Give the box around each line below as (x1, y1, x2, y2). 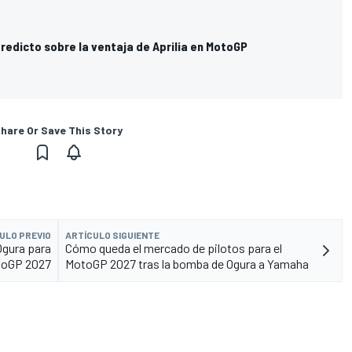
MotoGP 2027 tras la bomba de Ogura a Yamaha (65, 255, 309, 271)
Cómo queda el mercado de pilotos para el (65, 240, 282, 255)
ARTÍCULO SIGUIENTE (65, 229, 159, 240)
